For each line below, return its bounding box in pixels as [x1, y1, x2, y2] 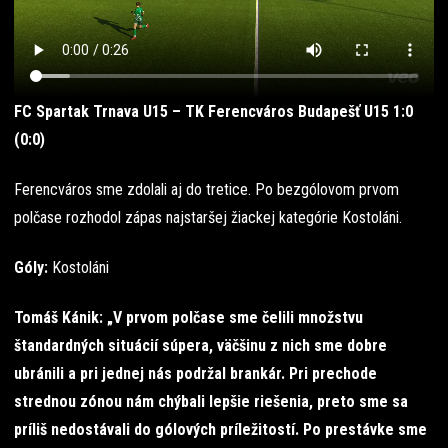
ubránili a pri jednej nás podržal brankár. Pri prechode [14, 364, 377, 384]
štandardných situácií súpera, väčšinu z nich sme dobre [14, 336, 387, 356]
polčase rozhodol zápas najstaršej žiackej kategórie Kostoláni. [14, 208, 402, 228]
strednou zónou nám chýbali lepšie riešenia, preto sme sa [14, 392, 408, 412]
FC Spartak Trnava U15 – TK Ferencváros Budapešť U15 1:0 [14, 102, 413, 122]
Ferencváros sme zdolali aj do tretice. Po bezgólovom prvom [14, 180, 399, 200]
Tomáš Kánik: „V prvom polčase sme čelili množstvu [14, 308, 363, 328]
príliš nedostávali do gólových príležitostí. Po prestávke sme [14, 420, 427, 440]
